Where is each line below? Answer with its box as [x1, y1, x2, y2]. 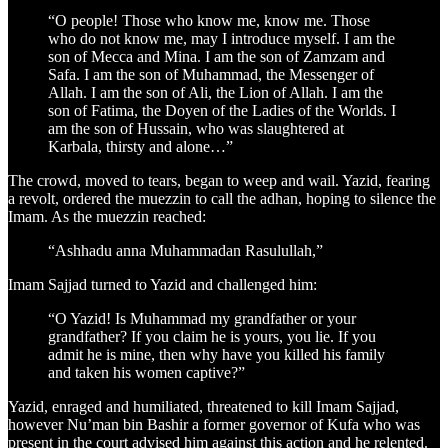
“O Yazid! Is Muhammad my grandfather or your [48, 310, 356, 328]
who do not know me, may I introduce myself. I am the [48, 30, 395, 48]
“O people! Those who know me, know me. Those [48, 12, 370, 30]
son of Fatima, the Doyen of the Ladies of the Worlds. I [48, 102, 396, 120]
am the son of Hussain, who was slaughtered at [48, 120, 344, 138]
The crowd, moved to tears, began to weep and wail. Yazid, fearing [8, 172, 430, 190]
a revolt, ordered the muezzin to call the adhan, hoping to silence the [8, 190, 436, 208]
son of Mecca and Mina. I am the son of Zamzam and [48, 48, 385, 66]
